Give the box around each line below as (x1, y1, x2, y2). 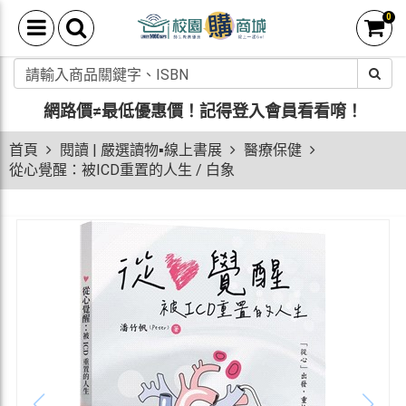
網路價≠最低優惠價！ (43, 101, 199, 121)
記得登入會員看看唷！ (199, 101, 362, 121)
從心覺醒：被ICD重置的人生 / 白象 (9, 160, 235, 179)
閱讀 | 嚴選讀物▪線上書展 (60, 140, 222, 159)
